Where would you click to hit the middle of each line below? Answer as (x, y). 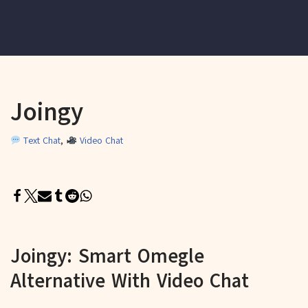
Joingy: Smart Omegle (107, 256)
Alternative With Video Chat (130, 280)
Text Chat (41, 140)
